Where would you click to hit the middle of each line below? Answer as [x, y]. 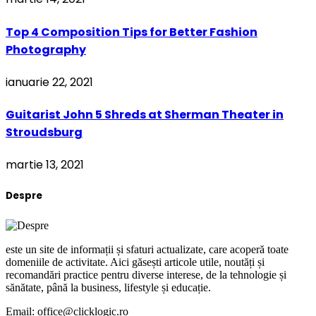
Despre [24, 196]
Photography [46, 49]
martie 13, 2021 [45, 165]
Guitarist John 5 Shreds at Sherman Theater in [145, 115]
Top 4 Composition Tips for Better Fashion [132, 32]
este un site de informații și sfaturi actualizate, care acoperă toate [147, 249]
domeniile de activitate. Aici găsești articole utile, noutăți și [135, 262]
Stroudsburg [44, 133]
